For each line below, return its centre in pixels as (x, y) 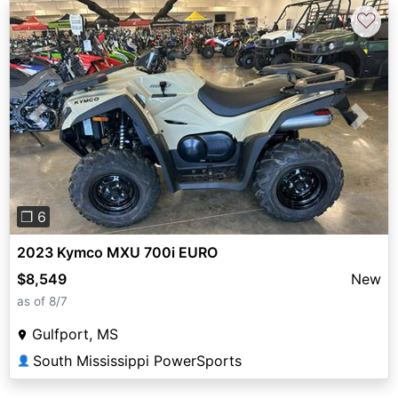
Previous (67, 127)
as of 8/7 (42, 301)
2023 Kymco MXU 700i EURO (117, 252)
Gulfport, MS (75, 334)
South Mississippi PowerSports (137, 360)
